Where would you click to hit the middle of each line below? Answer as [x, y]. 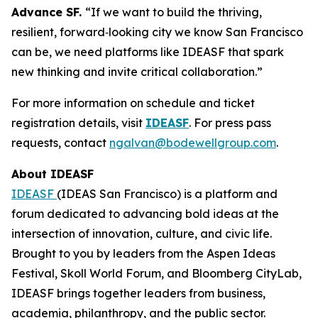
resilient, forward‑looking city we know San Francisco [157, 32]
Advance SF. [48, 12]
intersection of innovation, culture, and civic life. [142, 234]
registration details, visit [78, 123]
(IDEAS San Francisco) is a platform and [167, 194]
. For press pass [230, 123]
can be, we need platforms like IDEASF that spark [148, 52]
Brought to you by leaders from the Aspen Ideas [143, 253]
